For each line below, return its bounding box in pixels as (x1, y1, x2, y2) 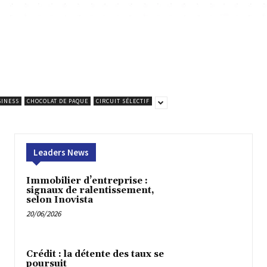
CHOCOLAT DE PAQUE (26, 97, 88, 105)
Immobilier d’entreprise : (26, 175, 148, 187)
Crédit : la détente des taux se (26, 249, 164, 260)
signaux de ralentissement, (26, 184, 154, 196)
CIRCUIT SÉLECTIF (95, 97, 150, 105)
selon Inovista (26, 194, 93, 206)
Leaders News (33, 146, 89, 158)
